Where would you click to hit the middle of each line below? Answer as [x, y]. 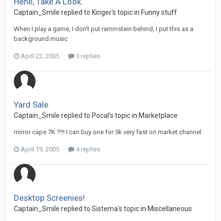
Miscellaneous [170, 209]
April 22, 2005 [40, 56]
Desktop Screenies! [49, 198]
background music [41, 39]
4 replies [87, 149]
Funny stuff [159, 12]
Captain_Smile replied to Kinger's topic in [77, 12]
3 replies [87, 56]
